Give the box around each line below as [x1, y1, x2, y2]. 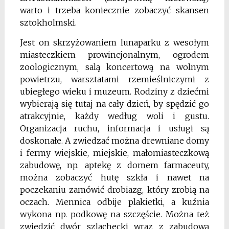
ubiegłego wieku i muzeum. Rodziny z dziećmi [19, 86, 210, 97]
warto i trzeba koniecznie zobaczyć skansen [19, 5, 210, 16]
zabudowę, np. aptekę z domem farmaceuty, [19, 160, 210, 171]
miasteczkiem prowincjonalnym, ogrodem [19, 50, 210, 60]
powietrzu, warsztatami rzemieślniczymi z [19, 74, 210, 85]
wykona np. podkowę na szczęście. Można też [19, 209, 210, 220]
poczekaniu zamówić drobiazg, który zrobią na [19, 185, 210, 195]
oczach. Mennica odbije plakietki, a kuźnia [19, 197, 210, 208]
